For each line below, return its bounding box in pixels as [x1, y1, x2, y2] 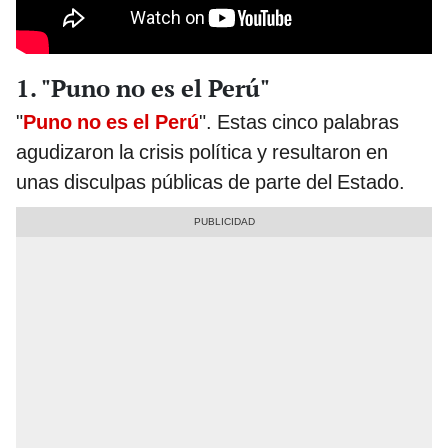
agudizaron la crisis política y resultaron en [16, 139, 388, 164]
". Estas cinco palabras [199, 109, 399, 134]
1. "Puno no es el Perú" [16, 71, 270, 104]
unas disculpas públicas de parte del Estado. [16, 169, 405, 194]
